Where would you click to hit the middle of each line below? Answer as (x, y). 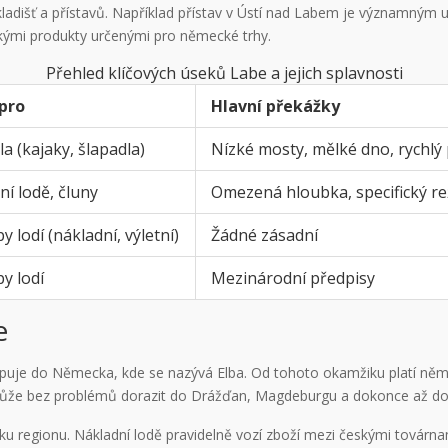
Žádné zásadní (264, 234)
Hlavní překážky (275, 105)
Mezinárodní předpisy (293, 277)
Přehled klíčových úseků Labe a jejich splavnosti (224, 72)
